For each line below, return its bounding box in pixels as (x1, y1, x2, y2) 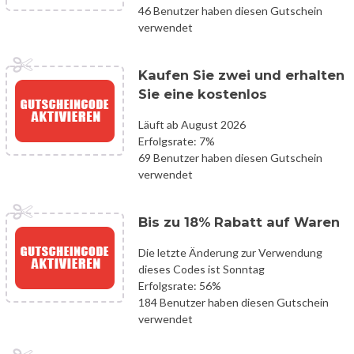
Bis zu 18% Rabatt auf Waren (138, 213, 340, 230)
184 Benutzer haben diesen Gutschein (138, 295, 329, 309)
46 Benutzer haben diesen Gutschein (138, 3, 322, 17)
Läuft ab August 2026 (138, 117, 246, 131)
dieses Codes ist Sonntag (138, 262, 265, 276)
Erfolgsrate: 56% (138, 278, 221, 292)
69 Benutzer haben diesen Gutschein (138, 150, 322, 164)
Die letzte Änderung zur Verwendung (138, 245, 322, 259)
